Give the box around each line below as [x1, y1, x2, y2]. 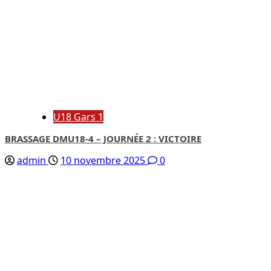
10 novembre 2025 [60, 153, 148, 167]
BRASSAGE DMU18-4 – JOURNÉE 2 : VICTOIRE [5, 132, 201, 145]
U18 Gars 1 [53, 109, 103, 123]
